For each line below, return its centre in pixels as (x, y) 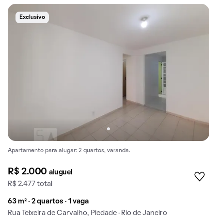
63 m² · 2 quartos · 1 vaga (48, 201)
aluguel (61, 172)
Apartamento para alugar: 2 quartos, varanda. (69, 151)
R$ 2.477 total (30, 184)
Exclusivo (32, 17)
